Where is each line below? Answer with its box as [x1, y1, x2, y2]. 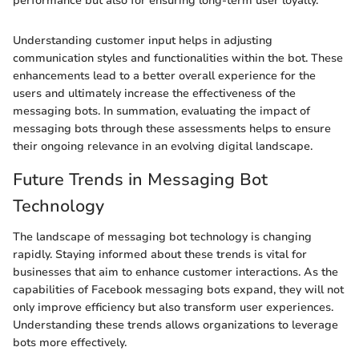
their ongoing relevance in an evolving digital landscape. [13, 139, 313, 155]
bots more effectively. [13, 334, 127, 350]
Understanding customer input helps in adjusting [13, 33, 272, 49]
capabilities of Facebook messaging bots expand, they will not [13, 281, 344, 297]
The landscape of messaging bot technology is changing [13, 228, 312, 244]
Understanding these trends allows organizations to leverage [13, 317, 338, 333]
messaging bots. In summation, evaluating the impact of [13, 103, 310, 119]
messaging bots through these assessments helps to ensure [13, 121, 331, 137]
